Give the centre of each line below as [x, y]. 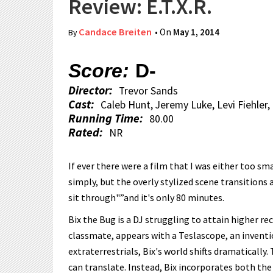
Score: [99, 71]
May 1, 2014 [196, 32]
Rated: [86, 132]
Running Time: [106, 118]
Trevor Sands [148, 91]
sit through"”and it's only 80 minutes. [146, 197]
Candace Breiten [115, 32]
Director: [90, 90]
